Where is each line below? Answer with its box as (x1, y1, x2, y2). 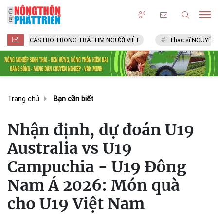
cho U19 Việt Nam (7, 194, 145, 214)
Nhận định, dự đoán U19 (7, 120, 194, 140)
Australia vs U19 (7, 138, 132, 158)
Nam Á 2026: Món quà (7, 175, 180, 195)
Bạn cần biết (54, 94, 93, 103)
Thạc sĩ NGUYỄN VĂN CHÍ (136, 36, 210, 44)
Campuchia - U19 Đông (7, 157, 186, 177)
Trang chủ (7, 94, 39, 103)
